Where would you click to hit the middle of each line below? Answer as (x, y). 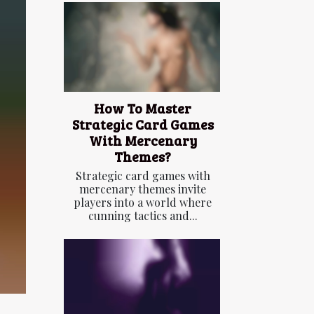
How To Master (143, 108)
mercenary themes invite (143, 189)
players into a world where (143, 202)
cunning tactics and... (143, 215)
